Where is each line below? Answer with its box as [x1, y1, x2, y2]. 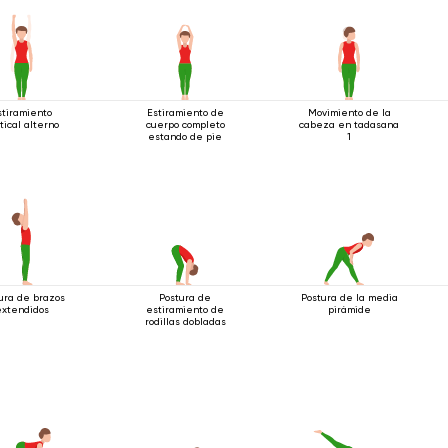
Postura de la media [300, 291, 398, 303]
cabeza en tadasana [299, 118, 400, 130]
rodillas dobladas [144, 315, 226, 327]
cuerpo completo [145, 118, 225, 130]
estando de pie [148, 130, 223, 142]
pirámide [327, 303, 371, 315]
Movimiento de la [307, 106, 391, 118]
